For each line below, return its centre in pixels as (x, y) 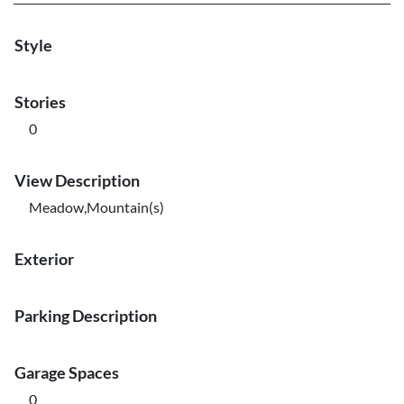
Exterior (44, 259)
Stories (40, 102)
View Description (77, 180)
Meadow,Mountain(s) (96, 207)
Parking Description (86, 316)
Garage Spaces (67, 372)
